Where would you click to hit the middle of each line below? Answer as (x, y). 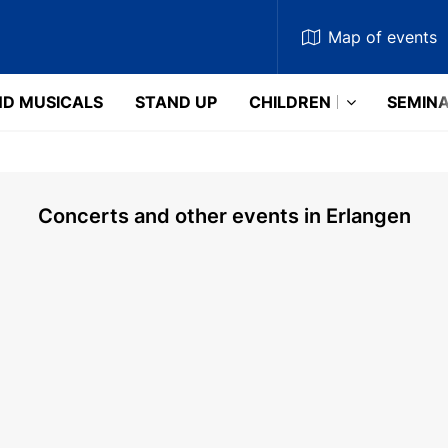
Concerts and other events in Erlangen (224, 216)
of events (401, 37)
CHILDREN (290, 102)
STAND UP (176, 102)
